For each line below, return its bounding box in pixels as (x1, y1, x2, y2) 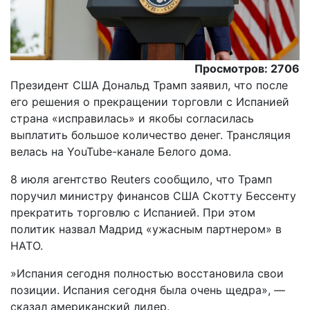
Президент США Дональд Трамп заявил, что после (10, 78, 288, 93)
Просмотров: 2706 (194, 62, 300, 76)
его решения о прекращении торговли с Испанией (10, 95, 289, 109)
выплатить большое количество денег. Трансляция (10, 128, 291, 143)
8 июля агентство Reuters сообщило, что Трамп (10, 172, 272, 187)
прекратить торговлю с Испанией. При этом (10, 206, 255, 220)
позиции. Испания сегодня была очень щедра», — (10, 283, 285, 298)
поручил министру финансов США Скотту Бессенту (10, 189, 296, 203)
